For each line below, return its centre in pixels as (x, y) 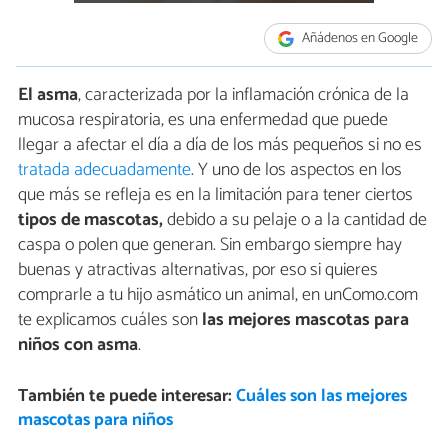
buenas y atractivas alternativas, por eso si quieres (198, 270)
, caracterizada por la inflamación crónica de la (243, 95)
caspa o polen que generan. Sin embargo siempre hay (210, 245)
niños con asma (78, 345)
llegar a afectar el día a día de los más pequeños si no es (220, 145)
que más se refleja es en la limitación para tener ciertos (215, 195)
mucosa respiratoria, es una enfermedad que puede (203, 120)
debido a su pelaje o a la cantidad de (295, 220)
